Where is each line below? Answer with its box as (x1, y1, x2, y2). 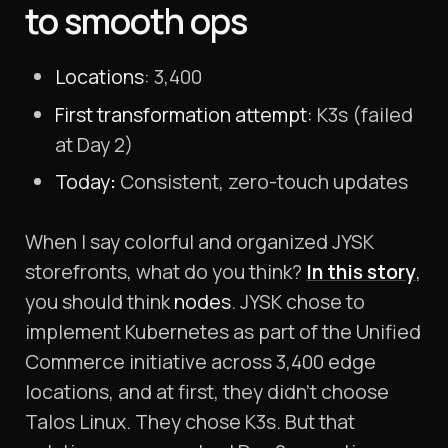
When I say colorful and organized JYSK (25, 228, 374, 256)
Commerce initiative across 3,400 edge (25, 348, 376, 376)
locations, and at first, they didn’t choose (25, 378, 389, 406)
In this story (306, 258, 416, 286)
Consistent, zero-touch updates (116, 168, 408, 196)
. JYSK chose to (231, 288, 365, 316)
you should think (25, 288, 174, 316)
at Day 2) (55, 130, 133, 158)
